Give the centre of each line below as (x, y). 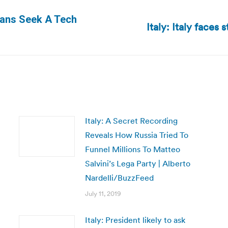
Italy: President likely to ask (135, 220)
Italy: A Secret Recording (131, 121)
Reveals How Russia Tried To (136, 135)
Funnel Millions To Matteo (132, 149)
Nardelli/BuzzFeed (119, 178)
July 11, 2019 (103, 194)
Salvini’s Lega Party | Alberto (137, 163)
